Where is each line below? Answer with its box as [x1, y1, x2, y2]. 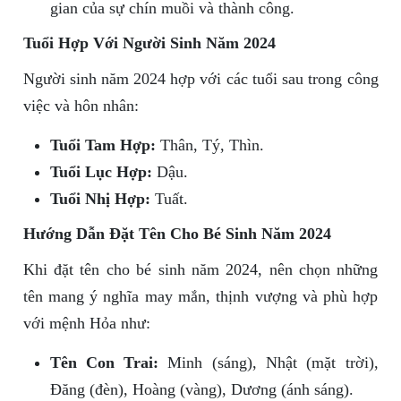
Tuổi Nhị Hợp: [49, 190, 150, 209]
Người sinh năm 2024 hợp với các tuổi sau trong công [22, 70, 379, 89]
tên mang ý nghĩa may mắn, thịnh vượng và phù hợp [22, 287, 379, 306]
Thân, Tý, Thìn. [155, 136, 264, 155]
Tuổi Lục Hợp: [49, 163, 152, 182]
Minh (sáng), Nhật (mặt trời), [158, 354, 379, 372]
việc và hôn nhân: [22, 97, 139, 115]
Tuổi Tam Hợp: [49, 136, 156, 155]
